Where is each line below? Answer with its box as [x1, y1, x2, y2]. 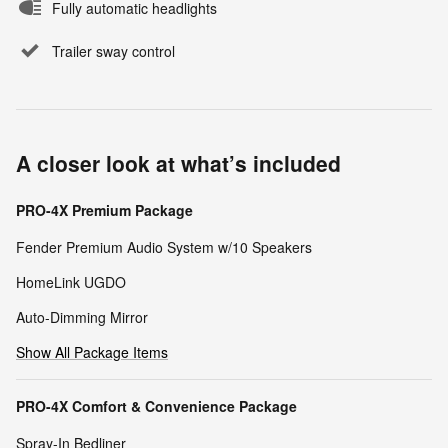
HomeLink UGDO [16, 271, 126, 292]
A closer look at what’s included [16, 147, 341, 178]
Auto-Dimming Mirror [16, 306, 148, 327]
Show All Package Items [16, 341, 168, 362]
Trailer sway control [52, 40, 175, 61]
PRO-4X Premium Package [16, 199, 193, 220]
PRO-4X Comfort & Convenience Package [16, 395, 297, 416]
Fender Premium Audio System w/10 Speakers [16, 236, 312, 257]
